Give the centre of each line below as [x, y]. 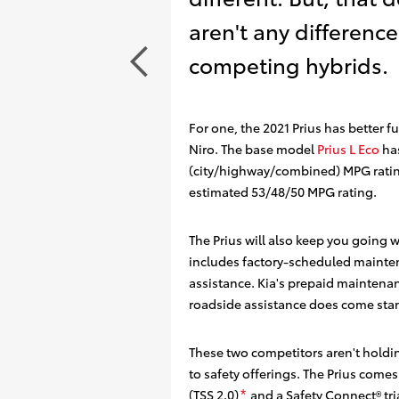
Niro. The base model [253, 149]
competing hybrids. [289, 64]
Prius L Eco [348, 149]
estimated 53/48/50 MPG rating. [283, 191]
